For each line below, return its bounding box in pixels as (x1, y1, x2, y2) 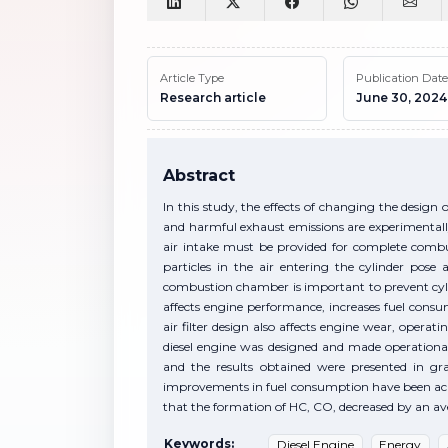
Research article (160, 89, 266, 105)
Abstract (163, 165, 235, 185)
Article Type (160, 70, 224, 85)
